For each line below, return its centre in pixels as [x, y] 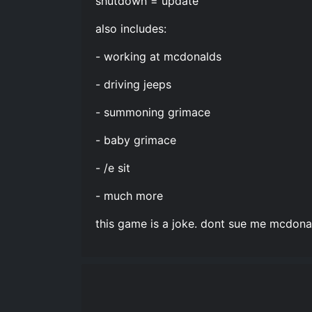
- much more [129, 195]
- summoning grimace [153, 112]
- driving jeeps [133, 84]
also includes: [131, 28]
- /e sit [113, 167]
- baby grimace [136, 140]
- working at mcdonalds [158, 56]
